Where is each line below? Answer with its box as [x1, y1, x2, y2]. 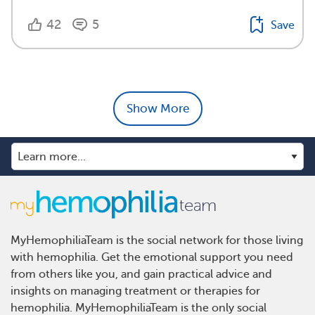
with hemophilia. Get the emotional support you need [11, 251, 293, 264]
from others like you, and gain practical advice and [11, 268, 272, 281]
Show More [126, 102, 189, 116]
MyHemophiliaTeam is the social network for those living [11, 234, 303, 247]
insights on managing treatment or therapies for [11, 285, 260, 298]
